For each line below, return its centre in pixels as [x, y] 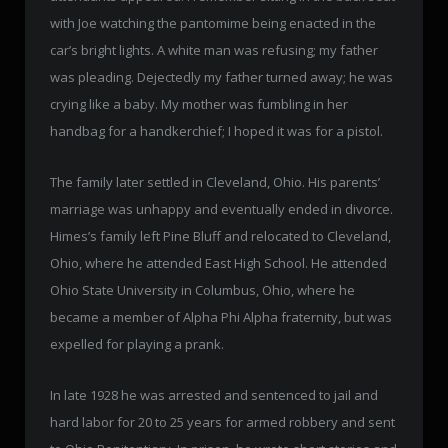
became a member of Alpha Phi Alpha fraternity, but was [221, 316]
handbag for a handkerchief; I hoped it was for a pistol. [216, 130]
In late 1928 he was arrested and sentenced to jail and [214, 394]
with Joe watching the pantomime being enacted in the [213, 22]
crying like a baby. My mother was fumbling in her [199, 103]
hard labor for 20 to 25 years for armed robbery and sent [222, 421]
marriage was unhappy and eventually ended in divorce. [221, 208]
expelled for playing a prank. [137, 343]
